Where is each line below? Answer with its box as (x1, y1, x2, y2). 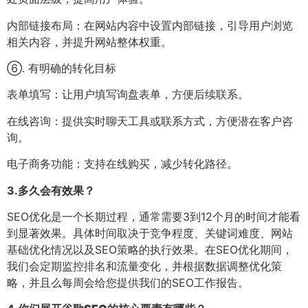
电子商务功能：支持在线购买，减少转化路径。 (7, 157, 238, 171)
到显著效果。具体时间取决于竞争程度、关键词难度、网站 (7, 225, 293, 240)
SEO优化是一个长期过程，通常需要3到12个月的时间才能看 (7, 209, 300, 223)
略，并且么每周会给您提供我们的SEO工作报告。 (7, 275, 249, 289)
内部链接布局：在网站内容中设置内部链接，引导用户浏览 (7, 18, 293, 32)
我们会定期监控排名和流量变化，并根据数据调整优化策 (7, 258, 282, 273)
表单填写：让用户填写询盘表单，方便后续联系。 (7, 87, 249, 102)
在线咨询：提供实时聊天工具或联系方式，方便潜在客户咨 (7, 113, 293, 128)
